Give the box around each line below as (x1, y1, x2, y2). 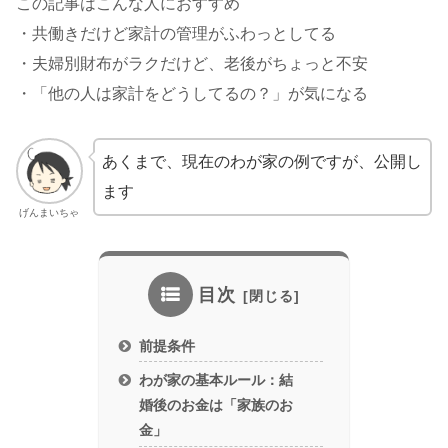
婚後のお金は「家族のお (139, 397, 294, 414)
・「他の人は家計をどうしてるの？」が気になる (16, 85, 368, 103)
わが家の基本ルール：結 (139, 372, 294, 389)
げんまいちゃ (19, 207, 80, 219)
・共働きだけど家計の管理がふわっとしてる (16, 25, 336, 43)
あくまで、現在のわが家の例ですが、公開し (101, 152, 422, 170)
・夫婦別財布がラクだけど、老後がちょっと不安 (16, 55, 368, 73)
